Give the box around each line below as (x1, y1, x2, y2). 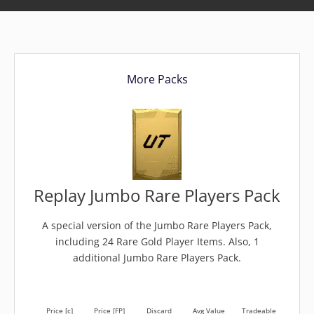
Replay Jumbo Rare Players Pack (34, 183, 280, 207)
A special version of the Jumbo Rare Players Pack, (42, 218, 272, 232)
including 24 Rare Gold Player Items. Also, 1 (55, 234, 259, 248)
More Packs (126, 71, 188, 87)
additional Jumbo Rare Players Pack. (73, 250, 241, 264)
